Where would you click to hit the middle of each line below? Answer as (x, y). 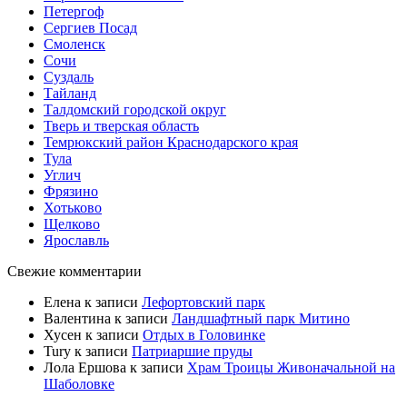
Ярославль (76, 240)
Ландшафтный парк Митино (261, 318)
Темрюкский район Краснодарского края (171, 142)
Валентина (77, 318)
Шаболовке (79, 383)
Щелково (72, 223)
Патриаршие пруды (192, 351)
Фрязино (71, 191)
